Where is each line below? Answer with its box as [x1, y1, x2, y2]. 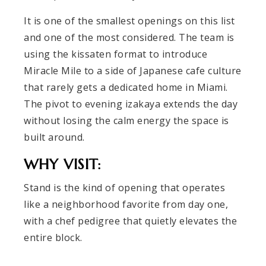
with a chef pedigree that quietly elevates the [24, 214, 237, 227]
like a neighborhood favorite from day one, [24, 197, 228, 211]
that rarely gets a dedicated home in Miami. [24, 80, 228, 94]
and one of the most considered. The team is [24, 30, 235, 44]
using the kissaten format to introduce [24, 47, 207, 61]
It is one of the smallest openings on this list [24, 14, 235, 27]
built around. [24, 130, 85, 144]
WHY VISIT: [24, 155, 106, 173]
